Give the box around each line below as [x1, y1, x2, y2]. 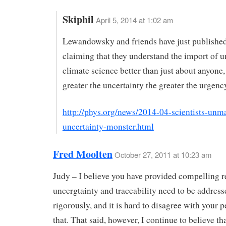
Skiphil [62, 12, 94, 27]
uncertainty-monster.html [62, 121, 154, 133]
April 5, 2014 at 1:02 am [95, 15, 173, 26]
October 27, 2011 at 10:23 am [115, 149, 211, 160]
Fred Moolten [53, 146, 112, 161]
